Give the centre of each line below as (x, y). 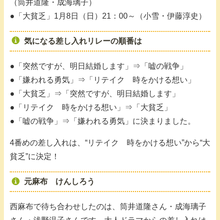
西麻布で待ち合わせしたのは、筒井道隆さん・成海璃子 (108, 206)
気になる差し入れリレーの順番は (83, 41)
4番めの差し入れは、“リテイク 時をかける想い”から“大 (110, 142)
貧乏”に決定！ (35, 156)
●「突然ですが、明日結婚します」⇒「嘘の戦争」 (99, 66)
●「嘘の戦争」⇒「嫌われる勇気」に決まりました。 (103, 121)
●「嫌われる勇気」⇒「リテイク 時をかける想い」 (103, 80)
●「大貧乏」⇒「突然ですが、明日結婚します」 (95, 93)
